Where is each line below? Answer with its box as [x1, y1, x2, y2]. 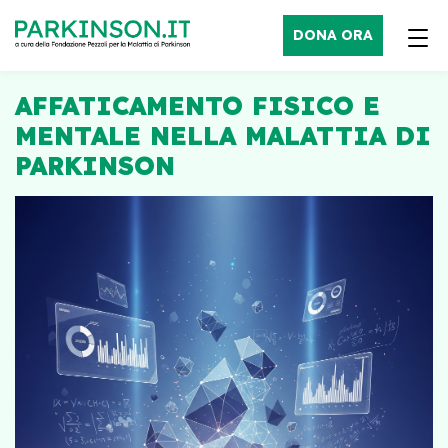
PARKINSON [15, 150, 175, 181]
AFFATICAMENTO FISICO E [15, 90, 380, 121]
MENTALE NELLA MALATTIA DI [15, 120, 431, 151]
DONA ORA [293, 26, 373, 44]
